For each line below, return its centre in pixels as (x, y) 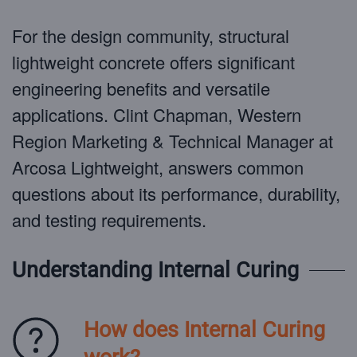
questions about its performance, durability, (176, 193)
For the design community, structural (151, 35)
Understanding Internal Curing (155, 270)
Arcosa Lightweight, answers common (158, 167)
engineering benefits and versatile (141, 88)
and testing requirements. (109, 220)
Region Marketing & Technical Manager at (173, 141)
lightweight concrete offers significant (153, 62)
